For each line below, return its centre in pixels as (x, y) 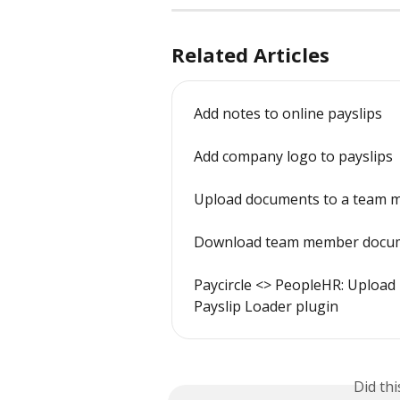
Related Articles (250, 54)
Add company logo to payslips (293, 156)
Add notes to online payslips (288, 113)
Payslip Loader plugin (266, 306)
